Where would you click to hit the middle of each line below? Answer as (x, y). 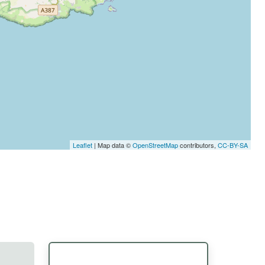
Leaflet (83, 145)
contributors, (198, 145)
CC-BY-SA (233, 145)
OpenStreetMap (155, 145)
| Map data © (112, 145)
